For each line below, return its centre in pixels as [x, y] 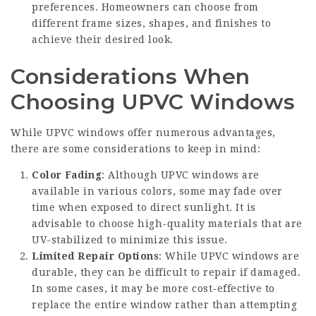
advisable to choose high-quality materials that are [167, 224]
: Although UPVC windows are [181, 175]
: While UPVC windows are [229, 256]
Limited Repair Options [95, 256]
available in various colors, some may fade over [157, 191]
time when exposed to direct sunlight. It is [144, 207]
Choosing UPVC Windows [153, 102]
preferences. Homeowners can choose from [145, 7]
